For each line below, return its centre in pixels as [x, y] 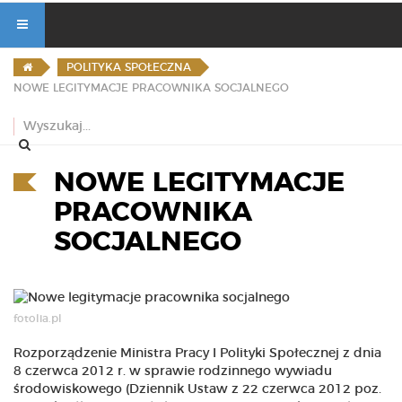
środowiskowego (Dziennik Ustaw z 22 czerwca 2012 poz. [197, 390]
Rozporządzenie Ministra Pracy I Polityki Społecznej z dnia [197, 354]
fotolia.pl [38, 319]
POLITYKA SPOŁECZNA [129, 68]
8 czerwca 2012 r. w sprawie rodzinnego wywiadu [173, 372]
